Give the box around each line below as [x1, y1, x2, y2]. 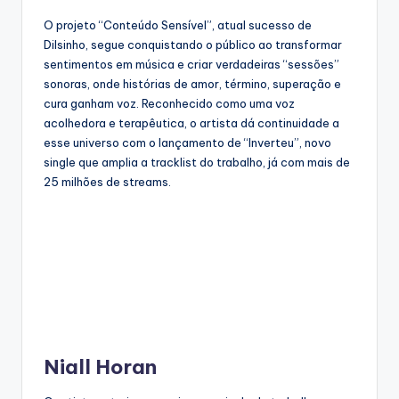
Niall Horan [44, 354, 161, 380]
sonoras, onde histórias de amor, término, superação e [44, 77, 341, 92]
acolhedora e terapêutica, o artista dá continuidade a [44, 116, 339, 131]
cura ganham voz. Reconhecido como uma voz [44, 96, 295, 111]
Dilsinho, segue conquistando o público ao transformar [44, 37, 342, 53]
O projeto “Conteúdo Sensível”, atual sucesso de [44, 18, 312, 33]
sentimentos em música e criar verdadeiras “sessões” [44, 57, 339, 72]
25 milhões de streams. [44, 175, 174, 190]
